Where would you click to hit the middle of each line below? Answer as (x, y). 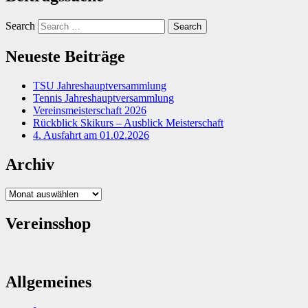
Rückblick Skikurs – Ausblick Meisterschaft (128, 123)
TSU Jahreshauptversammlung (100, 86)
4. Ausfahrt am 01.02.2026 (91, 135)
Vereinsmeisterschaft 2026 (90, 111)
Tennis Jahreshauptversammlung (103, 98)
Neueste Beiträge (65, 57)
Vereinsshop (48, 223)
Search (20, 26)
